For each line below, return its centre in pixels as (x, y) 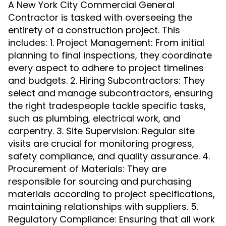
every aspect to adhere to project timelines (106, 68)
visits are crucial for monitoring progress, (101, 144)
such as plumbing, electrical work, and (94, 118)
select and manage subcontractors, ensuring (110, 93)
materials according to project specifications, (111, 194)
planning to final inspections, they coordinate (110, 55)
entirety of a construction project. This (94, 30)
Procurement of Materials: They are (87, 169)
